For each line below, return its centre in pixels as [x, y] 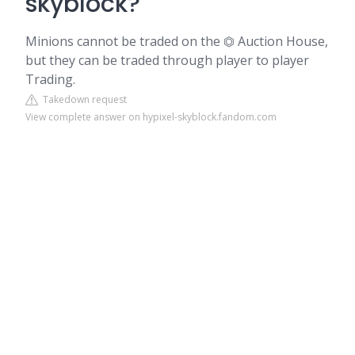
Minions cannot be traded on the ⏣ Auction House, [177, 41]
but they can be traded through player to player [167, 60]
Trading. [50, 79]
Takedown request [82, 99]
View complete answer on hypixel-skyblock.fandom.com [151, 117]
